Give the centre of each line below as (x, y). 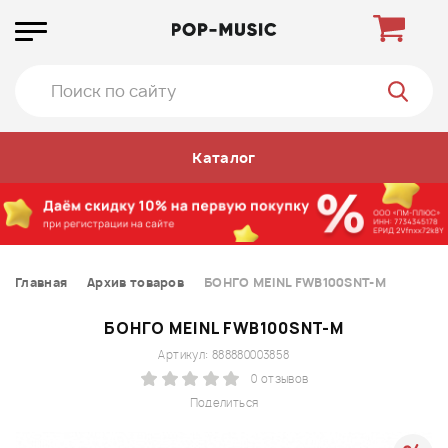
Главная (41, 282)
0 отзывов (280, 378)
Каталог (224, 157)
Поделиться (224, 402)
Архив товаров (136, 282)
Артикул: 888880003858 (224, 354)
